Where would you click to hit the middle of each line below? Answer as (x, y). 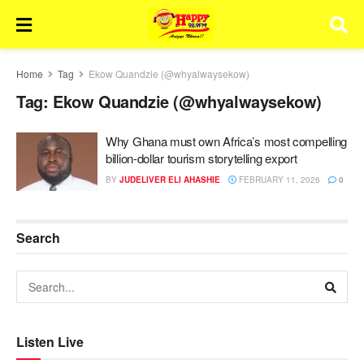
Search (38, 237)
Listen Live (50, 341)
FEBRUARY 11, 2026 (278, 180)
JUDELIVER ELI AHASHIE (170, 180)
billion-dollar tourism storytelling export (201, 158)
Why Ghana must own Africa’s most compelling (227, 141)
